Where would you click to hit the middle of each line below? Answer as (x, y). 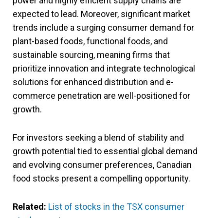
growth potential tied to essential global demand (105, 151)
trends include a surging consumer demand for (103, 28)
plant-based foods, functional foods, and (90, 41)
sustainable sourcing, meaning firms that (91, 55)
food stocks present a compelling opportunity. (101, 179)
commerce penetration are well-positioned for (101, 96)
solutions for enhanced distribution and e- (93, 82)
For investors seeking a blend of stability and (98, 138)
